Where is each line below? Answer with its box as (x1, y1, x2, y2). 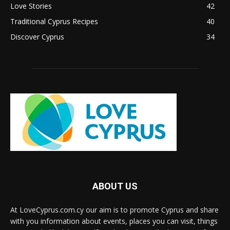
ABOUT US (92, 180, 138, 191)
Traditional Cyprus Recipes (10, 16, 98, 26)
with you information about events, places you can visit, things (10, 216, 218, 226)
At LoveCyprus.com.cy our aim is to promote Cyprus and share (10, 204, 219, 215)
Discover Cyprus (10, 31, 64, 42)
